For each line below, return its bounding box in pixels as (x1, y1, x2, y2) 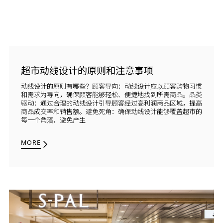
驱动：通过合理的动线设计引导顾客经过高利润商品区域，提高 (20, 99, 202, 108)
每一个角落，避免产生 (20, 115, 86, 125)
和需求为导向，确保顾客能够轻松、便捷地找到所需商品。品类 (20, 90, 202, 100)
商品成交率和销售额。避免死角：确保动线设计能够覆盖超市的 (20, 107, 202, 116)
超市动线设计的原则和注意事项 (20, 64, 153, 78)
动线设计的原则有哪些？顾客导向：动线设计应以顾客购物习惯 (20, 82, 202, 91)
